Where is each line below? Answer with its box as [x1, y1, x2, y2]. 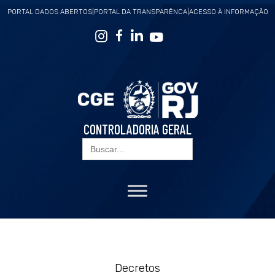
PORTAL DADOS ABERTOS [7, 8, 92, 16]
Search [82, 136, 113, 148]
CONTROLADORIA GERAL [83, 121, 192, 137]
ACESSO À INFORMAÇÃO [188, 8, 268, 16]
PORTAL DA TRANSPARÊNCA [93, 8, 187, 16]
